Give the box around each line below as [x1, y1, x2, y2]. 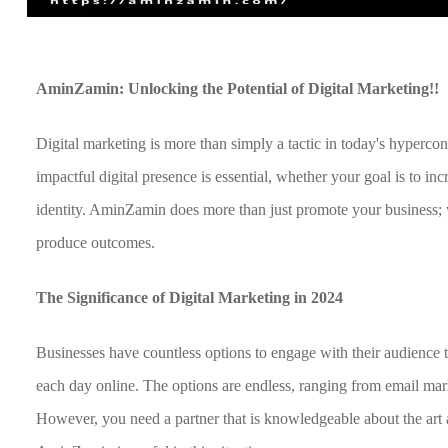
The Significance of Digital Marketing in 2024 [36, 289, 344, 306]
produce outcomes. [36, 234, 156, 251]
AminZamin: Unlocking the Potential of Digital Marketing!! [36, 80, 440, 97]
